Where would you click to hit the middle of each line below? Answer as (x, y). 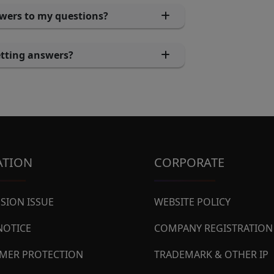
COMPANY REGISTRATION (213, 228)
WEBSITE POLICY (192, 202)
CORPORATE (189, 162)
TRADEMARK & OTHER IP (211, 254)
